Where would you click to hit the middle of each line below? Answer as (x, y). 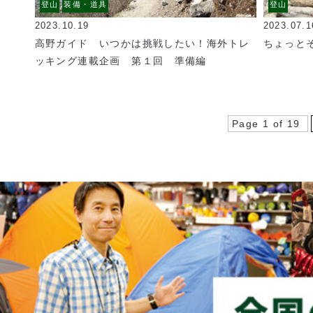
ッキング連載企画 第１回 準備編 (121, 61)
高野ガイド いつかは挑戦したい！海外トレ (142, 44)
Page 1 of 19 (268, 123)
